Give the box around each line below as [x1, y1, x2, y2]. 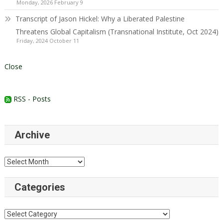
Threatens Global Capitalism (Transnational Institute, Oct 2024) [15, 26, 219, 36]
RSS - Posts [11, 94, 51, 104]
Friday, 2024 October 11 [16, 36, 79, 44]
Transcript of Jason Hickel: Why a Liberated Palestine [15, 13, 185, 23]
